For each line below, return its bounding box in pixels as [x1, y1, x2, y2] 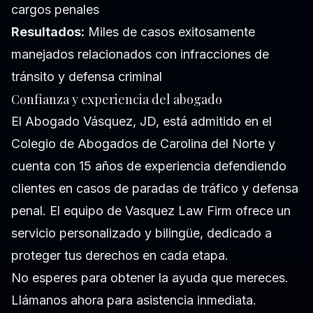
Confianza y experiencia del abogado [11, 91, 222, 108]
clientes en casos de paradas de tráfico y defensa [11, 181, 298, 196]
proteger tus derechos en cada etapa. [11, 248, 228, 263]
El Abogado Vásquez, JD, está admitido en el [11, 114, 272, 129]
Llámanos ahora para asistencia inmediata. [11, 293, 256, 308]
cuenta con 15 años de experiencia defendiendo [11, 159, 286, 174]
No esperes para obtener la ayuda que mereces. [11, 270, 289, 286]
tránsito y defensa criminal [11, 69, 162, 85]
